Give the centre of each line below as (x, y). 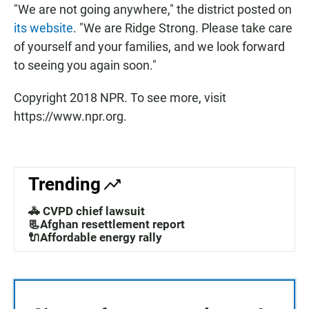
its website (43, 28)
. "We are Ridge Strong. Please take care (183, 28)
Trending (64, 185)
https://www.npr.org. (70, 117)
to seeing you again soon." (85, 66)
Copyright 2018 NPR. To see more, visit (120, 98)
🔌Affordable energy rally (95, 238)
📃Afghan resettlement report (107, 225)
